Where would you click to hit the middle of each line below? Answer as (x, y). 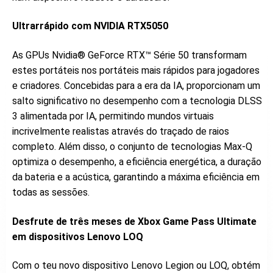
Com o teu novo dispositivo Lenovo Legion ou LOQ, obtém (136, 266)
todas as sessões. (51, 192)
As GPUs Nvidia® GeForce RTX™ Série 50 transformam (129, 55)
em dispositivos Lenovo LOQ (78, 236)
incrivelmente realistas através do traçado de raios (121, 131)
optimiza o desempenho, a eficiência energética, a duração (137, 161)
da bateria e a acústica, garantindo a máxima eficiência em (136, 177)
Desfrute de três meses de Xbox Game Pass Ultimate (134, 221)
